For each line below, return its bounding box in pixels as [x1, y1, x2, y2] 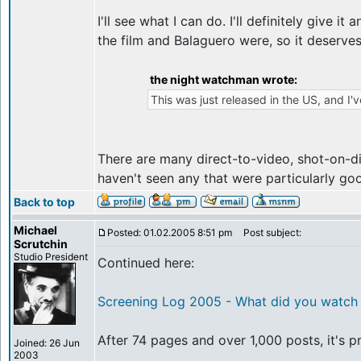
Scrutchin [14, 237, 68, 251]
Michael [14, 223, 57, 237]
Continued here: [98, 255, 194, 271]
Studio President [14, 251, 88, 263]
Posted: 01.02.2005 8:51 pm [107, 226, 232, 239]
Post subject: [236, 226, 301, 239]
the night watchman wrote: [149, 73, 297, 86]
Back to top [14, 195, 75, 209]
